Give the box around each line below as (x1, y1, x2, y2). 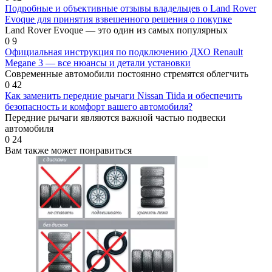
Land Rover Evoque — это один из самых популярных (5, 25, 228, 36)
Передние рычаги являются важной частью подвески (5, 112, 226, 123)
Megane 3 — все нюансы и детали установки (5, 58, 191, 69)
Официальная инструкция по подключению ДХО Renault (5, 47, 243, 58)
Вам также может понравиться (5, 145, 132, 156)
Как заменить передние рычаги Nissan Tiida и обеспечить (5, 90, 242, 101)
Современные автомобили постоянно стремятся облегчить (5, 69, 248, 80)
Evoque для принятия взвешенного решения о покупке (5, 14, 232, 25)
